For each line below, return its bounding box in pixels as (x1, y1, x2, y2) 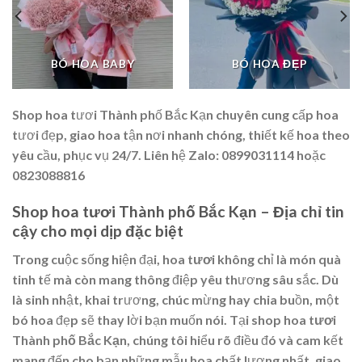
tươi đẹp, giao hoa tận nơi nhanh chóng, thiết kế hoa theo (12, 127, 350, 143)
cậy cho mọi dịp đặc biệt (12, 221, 183, 241)
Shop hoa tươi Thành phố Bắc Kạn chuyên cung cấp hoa (12, 107, 339, 123)
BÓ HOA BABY (50, 57, 135, 71)
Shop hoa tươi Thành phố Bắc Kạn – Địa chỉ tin (12, 202, 344, 221)
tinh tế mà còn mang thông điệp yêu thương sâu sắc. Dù (12, 271, 339, 287)
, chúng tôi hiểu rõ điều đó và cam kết (127, 331, 343, 347)
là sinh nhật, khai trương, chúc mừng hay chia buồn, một (12, 291, 339, 307)
